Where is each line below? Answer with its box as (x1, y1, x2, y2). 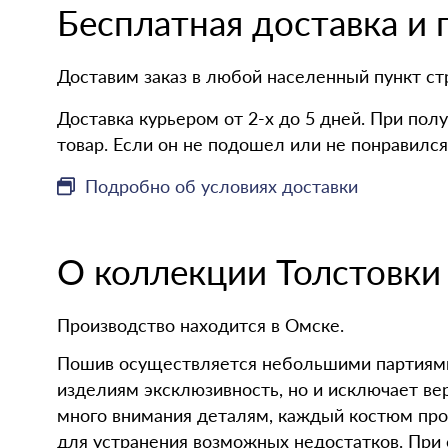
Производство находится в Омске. (57, 313, 344, 336)
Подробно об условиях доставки (85, 175, 358, 197)
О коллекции (57, 249, 276, 292)
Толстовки (276, 249, 441, 292)
